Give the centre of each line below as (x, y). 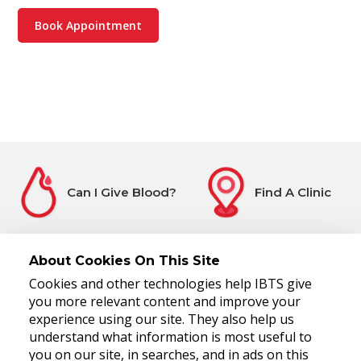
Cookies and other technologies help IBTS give (170, 284)
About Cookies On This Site (124, 261)
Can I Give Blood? (122, 192)
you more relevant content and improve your (165, 301)
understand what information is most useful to (170, 337)
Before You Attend (122, 293)
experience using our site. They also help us (162, 319)
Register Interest (293, 293)
